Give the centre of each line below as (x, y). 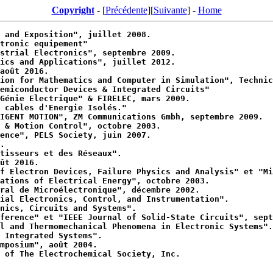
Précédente (126, 10)
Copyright (73, 10)
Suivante (170, 10)
